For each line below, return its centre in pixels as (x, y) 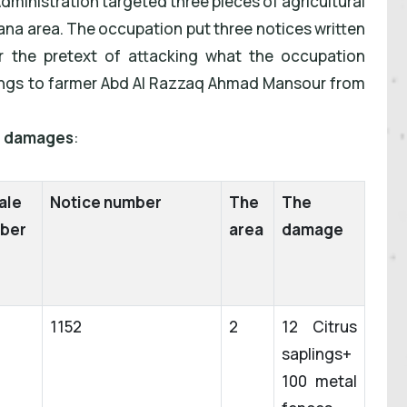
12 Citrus (319, 327)
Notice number (107, 203)
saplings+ (317, 354)
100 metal (319, 382)
